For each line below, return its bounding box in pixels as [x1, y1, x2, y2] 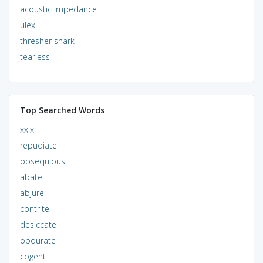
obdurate [19, 234, 56, 246]
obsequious [19, 155, 65, 167]
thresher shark [19, 35, 75, 46]
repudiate [19, 139, 57, 151]
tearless [19, 50, 50, 62]
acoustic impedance [19, 3, 97, 15]
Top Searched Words [19, 104, 104, 116]
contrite [19, 203, 49, 214]
